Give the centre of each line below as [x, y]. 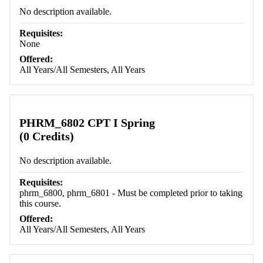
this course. [40, 204]
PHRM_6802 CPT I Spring [87, 123]
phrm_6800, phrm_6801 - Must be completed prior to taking [131, 193]
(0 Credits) [47, 136]
